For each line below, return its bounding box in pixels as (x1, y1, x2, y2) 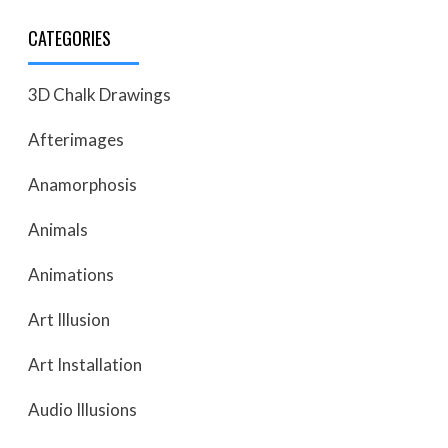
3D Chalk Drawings (28, 84, 171, 105)
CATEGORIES (28, 25, 111, 51)
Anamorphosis (28, 174, 137, 195)
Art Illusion (28, 309, 110, 330)
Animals (28, 219, 88, 240)
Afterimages (28, 129, 124, 150)
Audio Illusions (28, 399, 137, 420)
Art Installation (28, 354, 142, 375)
